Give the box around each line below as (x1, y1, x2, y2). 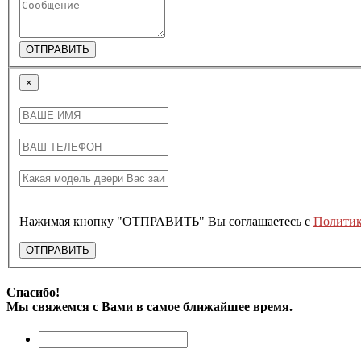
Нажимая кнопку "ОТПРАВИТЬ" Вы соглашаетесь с (19, 214, 313, 228)
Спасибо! (6, 285, 60, 300)
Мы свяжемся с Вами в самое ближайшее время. (6, 300, 293, 314)
